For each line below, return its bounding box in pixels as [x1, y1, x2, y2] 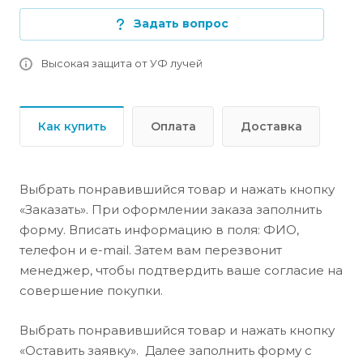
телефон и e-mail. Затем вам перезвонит [19, 242, 282, 258]
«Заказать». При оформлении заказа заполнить [19, 202, 322, 217]
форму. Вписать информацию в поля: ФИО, [19, 222, 299, 237]
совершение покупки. [19, 283, 163, 298]
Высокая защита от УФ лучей [41, 57, 203, 70]
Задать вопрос [133, 16, 228, 31]
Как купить [38, 119, 106, 134]
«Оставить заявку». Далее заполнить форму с [19, 343, 312, 358]
